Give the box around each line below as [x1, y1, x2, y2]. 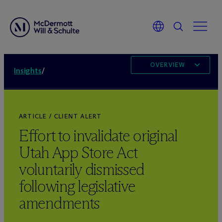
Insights [14, 66, 42, 75]
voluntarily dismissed [19, 160, 145, 179]
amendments [19, 193, 100, 213]
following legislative [19, 176, 136, 196]
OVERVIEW [150, 61, 185, 68]
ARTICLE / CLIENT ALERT [19, 112, 102, 120]
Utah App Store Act [19, 143, 138, 163]
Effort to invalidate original [19, 126, 177, 146]
